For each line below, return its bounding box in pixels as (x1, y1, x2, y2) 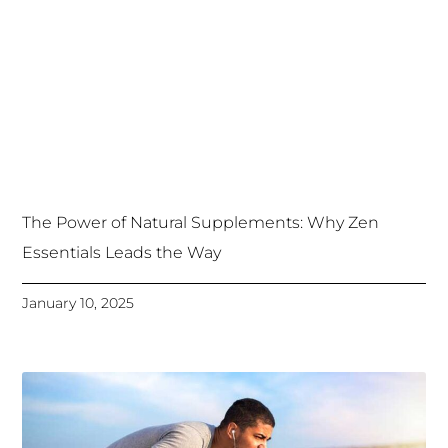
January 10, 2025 (22, 294, 135, 313)
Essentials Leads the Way (22, 243, 222, 263)
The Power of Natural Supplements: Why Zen (22, 213, 380, 233)
